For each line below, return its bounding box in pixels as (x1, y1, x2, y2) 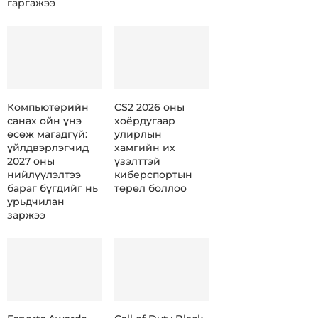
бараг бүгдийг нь (7, 181, 98, 194)
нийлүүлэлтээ (7, 168, 81, 181)
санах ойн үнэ (7, 114, 82, 127)
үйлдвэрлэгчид (7, 141, 89, 154)
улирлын (114, 127, 162, 141)
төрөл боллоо (114, 181, 187, 194)
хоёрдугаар (114, 114, 175, 127)
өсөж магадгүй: (7, 127, 87, 141)
